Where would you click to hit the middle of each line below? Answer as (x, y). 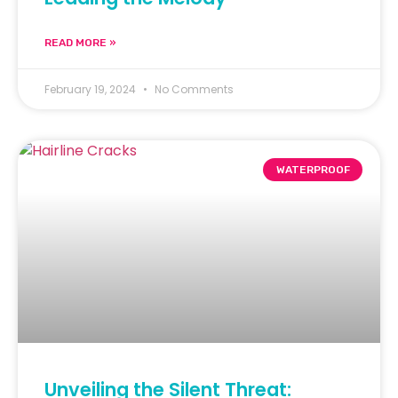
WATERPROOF (313, 169)
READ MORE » (80, 42)
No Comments (193, 89)
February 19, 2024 (92, 89)
